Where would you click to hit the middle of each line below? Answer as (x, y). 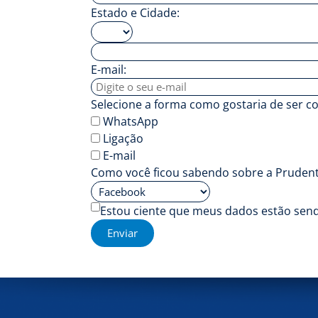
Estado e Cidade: (135, 12)
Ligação (123, 138)
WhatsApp (131, 121)
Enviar (122, 233)
